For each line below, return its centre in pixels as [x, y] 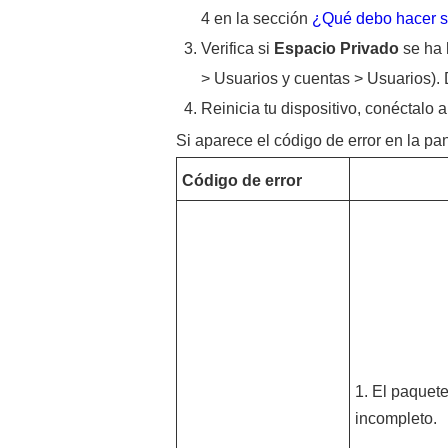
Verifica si [237, 48]
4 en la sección [256, 18]
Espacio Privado [336, 48]
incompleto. [395, 418]
